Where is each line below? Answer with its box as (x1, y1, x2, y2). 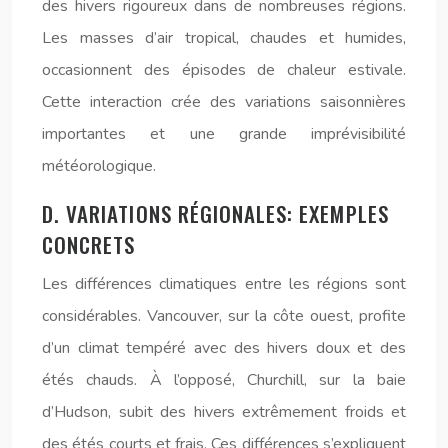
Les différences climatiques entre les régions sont (42, 272, 406, 295)
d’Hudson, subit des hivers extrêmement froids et (42, 400, 406, 423)
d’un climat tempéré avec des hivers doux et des (42, 336, 406, 359)
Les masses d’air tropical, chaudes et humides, (42, 26, 406, 49)
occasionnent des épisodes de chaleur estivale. (42, 58, 406, 81)
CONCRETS (42, 228, 136, 260)
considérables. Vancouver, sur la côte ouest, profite (42, 304, 406, 327)
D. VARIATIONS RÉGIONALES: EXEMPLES (42, 197, 389, 229)
